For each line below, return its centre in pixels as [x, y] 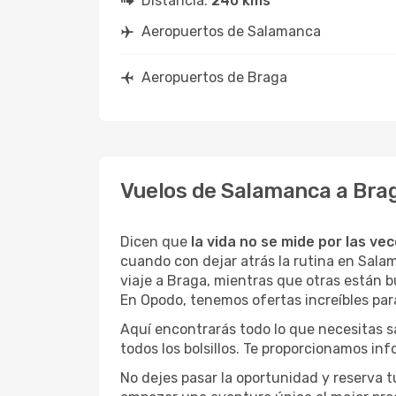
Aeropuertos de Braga [214, 77]
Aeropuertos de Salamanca [231, 31]
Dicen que [156, 242]
